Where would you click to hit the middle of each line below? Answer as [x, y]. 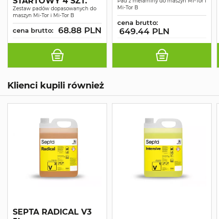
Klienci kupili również [56, 85]
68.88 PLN [80, 31]
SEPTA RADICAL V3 [52, 212]
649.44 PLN [144, 31]
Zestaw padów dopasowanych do [55, 8]
